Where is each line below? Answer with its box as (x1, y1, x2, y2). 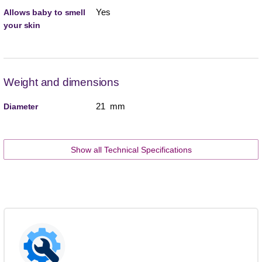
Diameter (4, 102, 39, 112)
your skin (4, 20, 41, 30)
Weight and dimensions (4, 76, 119, 89)
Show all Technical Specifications (70, 145, 192, 155)
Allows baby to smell (4, 8, 85, 18)
